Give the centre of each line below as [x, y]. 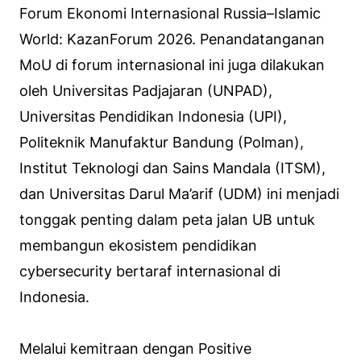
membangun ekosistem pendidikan [138, 245]
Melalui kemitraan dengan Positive [135, 348]
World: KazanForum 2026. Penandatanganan [172, 39]
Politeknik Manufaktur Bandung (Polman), [162, 142]
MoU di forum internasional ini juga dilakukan [172, 64]
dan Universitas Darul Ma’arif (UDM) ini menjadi [179, 193]
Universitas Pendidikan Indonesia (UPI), [153, 116]
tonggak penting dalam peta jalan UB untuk [167, 219]
